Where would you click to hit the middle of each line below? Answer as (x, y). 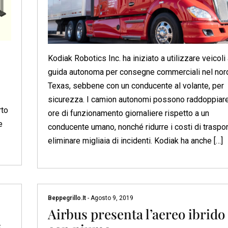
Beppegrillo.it (67, 198)
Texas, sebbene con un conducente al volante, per (136, 86)
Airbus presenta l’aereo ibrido (136, 214)
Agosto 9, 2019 (111, 198)
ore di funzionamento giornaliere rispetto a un (128, 113)
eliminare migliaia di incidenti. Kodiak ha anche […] (135, 141)
